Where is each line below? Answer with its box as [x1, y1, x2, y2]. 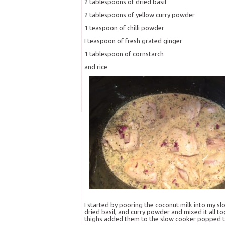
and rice [84, 63, 107, 71]
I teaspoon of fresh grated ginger [84, 37, 182, 45]
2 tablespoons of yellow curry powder [84, 11, 195, 19]
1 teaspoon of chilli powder [84, 24, 164, 32]
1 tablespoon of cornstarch [84, 50, 164, 58]
